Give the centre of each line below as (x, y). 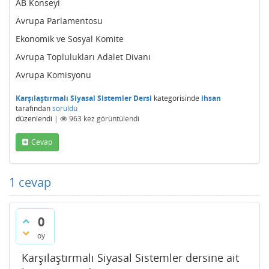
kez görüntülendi (110, 119)
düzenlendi (34, 119)
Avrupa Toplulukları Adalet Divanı (83, 57)
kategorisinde (176, 98)
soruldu (65, 108)
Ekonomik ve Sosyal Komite (70, 39)
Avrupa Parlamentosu (59, 21)
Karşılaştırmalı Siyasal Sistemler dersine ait (130, 258)
